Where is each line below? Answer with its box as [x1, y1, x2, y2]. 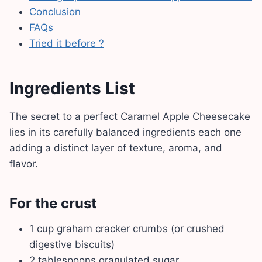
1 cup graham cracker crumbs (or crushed [29, 223, 225, 235]
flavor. [9, 158, 38, 170]
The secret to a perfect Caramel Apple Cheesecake [9, 111, 250, 123]
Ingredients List [9, 78, 135, 99]
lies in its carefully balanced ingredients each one [9, 126, 242, 139]
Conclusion [29, 6, 81, 18]
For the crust [9, 195, 96, 212]
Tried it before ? [29, 37, 104, 50]
